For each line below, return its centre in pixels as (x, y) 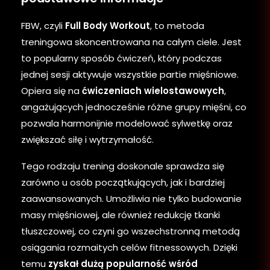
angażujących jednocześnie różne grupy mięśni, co (134, 107)
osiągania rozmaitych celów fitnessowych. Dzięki (129, 247)
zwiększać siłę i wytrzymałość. (87, 139)
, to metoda (177, 25)
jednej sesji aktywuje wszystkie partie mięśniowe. (130, 74)
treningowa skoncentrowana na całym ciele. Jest (131, 42)
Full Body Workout (108, 25)
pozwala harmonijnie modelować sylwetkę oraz (127, 123)
